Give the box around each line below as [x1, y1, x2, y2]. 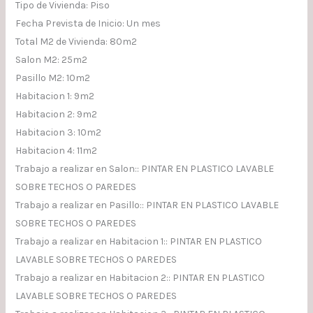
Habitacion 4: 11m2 [15, 145, 97, 157]
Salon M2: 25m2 [15, 54, 87, 66]
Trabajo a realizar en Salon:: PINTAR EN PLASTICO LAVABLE [15, 163, 274, 175]
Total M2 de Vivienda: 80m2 [15, 36, 137, 48]
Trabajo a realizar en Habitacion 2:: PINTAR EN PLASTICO [15, 272, 265, 284]
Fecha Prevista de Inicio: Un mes [15, 17, 161, 30]
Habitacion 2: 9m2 [15, 108, 97, 121]
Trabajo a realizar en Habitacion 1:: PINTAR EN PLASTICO [15, 235, 262, 248]
